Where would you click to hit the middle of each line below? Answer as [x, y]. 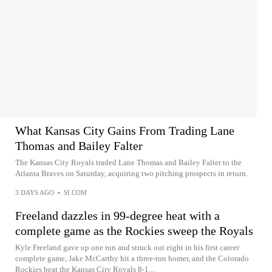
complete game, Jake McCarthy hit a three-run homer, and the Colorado [132, 258]
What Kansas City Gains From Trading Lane [125, 131]
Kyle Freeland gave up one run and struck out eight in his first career [127, 247]
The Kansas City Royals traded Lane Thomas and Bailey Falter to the [128, 162]
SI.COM [75, 192]
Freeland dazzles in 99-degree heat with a [117, 216]
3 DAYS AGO [35, 192]
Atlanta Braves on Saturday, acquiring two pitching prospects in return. [131, 173]
